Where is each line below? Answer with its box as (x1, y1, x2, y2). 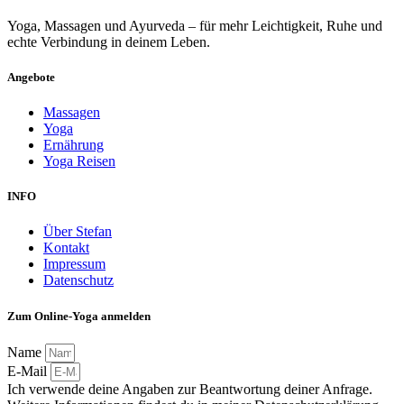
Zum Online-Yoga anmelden (7, 308, 151, 323)
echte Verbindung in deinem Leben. (7, 33, 210, 50)
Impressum (43, 256, 106, 272)
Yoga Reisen (43, 153, 115, 170)
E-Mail (7, 363, 50, 379)
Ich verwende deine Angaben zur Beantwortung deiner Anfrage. (7, 381, 372, 397)
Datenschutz (43, 272, 114, 289)
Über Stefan (43, 224, 112, 240)
